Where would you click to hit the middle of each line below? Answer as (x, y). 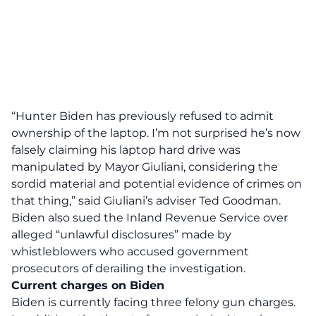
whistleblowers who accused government (130, 251)
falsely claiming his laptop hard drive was (126, 150)
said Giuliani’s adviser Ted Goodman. (178, 201)
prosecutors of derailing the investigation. (128, 268)
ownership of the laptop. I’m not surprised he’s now (156, 133)
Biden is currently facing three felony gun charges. (153, 302)
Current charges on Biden (88, 285)
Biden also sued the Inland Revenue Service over (150, 218)
